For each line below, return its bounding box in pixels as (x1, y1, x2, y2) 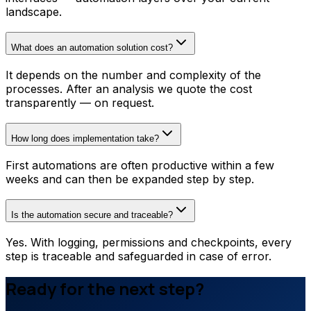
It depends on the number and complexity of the (6, 67, 261, 82)
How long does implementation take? (11, 133, 159, 144)
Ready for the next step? (6, 276, 204, 300)
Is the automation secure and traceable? (11, 210, 173, 221)
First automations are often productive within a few (6, 158, 274, 173)
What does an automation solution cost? (11, 42, 173, 53)
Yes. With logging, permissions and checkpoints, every (6, 235, 292, 249)
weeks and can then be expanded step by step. (6, 172, 254, 187)
